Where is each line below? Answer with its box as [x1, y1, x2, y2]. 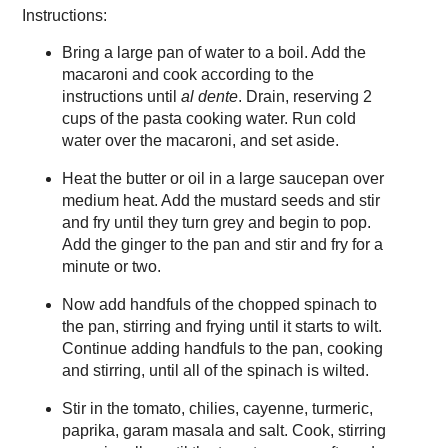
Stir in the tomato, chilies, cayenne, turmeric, [61, 399, 373, 417]
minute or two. [61, 257, 161, 275]
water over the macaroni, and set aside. [61, 132, 339, 150]
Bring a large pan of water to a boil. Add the [61, 44, 366, 62]
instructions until [61, 88, 181, 106]
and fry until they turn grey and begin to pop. [61, 213, 371, 231]
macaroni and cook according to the [61, 66, 314, 84]
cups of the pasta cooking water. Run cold [61, 110, 356, 128]
